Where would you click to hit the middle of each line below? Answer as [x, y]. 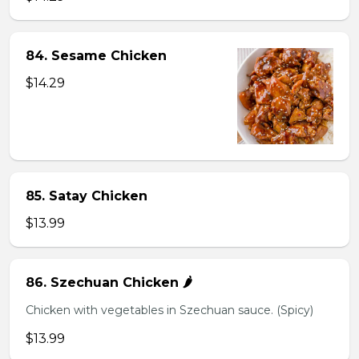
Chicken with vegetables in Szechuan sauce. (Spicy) [169, 310]
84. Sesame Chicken [96, 56]
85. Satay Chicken [87, 196]
